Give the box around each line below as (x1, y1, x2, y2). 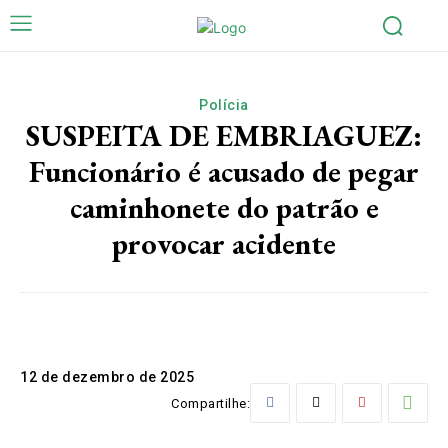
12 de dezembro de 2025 (20, 368, 194, 385)
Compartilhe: (171, 396, 250, 412)
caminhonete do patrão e (69, 187, 379, 227)
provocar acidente (112, 223, 336, 263)
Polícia (199, 96, 249, 113)
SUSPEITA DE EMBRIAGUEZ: (26, 115, 422, 155)
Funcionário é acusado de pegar (29, 151, 419, 191)
